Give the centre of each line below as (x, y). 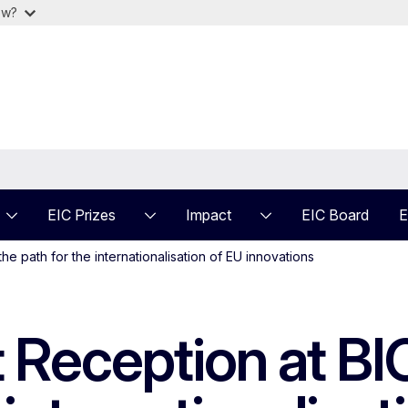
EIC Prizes (82, 215)
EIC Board (335, 215)
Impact (209, 215)
